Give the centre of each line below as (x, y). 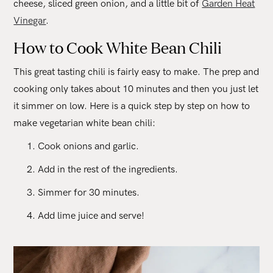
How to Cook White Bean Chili (118, 47)
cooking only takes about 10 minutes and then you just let (136, 89)
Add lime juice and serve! (91, 216)
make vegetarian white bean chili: (85, 123)
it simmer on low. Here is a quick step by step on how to (132, 106)
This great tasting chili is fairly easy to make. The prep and (136, 72)
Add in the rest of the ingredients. (108, 169)
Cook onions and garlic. (89, 146)
